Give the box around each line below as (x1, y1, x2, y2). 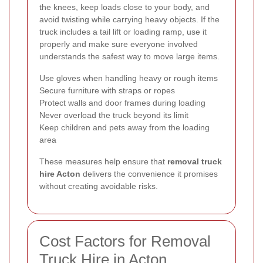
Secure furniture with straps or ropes (39, 85, 175, 95)
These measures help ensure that (39, 156, 167, 166)
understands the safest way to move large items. (39, 51, 220, 61)
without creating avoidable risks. (39, 181, 158, 191)
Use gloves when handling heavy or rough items (39, 73, 218, 83)
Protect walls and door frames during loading (39, 97, 205, 107)
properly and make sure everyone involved (39, 39, 198, 49)
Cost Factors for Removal (39, 232, 211, 250)
